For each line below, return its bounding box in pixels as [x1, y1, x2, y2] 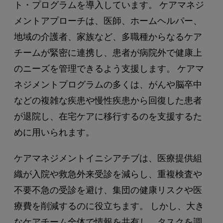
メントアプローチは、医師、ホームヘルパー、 [14, 14, 202, 26]
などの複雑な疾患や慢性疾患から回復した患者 [14, 94, 202, 106]
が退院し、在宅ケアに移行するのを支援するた [14, 110, 202, 121]
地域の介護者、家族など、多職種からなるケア [14, 30, 202, 42]
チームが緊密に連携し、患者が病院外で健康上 [14, 46, 202, 58]
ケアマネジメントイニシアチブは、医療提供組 [14, 152, 202, 163]
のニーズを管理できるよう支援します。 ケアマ [14, 62, 204, 74]
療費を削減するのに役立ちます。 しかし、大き [14, 200, 204, 211]
